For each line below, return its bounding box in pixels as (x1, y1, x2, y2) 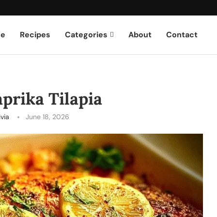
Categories (65, 29, 108, 40)
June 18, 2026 (25, 112, 69, 121)
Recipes (20, 29, 51, 40)
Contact (166, 29, 198, 40)
